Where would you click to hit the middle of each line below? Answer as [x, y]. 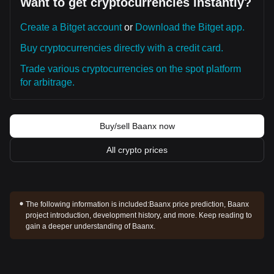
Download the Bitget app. [190, 27]
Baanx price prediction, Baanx [199, 204]
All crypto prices [137, 150]
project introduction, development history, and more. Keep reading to [139, 215]
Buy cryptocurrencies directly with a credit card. [122, 48]
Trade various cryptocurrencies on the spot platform [131, 69]
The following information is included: [88, 204]
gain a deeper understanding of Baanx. [91, 226]
